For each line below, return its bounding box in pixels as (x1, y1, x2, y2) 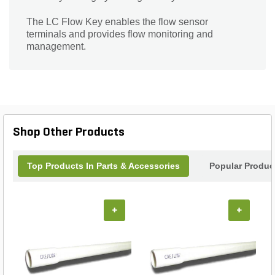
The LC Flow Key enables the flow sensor (26, 17, 208, 28)
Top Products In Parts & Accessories (27, 161, 180, 171)
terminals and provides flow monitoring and (26, 29, 213, 40)
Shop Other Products (13, 126, 125, 139)
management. (26, 41, 86, 52)
